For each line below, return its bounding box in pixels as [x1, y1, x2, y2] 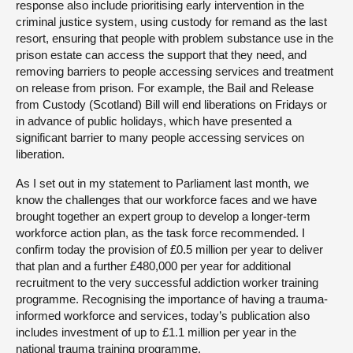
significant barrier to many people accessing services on [16, 130, 304, 144]
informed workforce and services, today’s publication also [16, 308, 310, 322]
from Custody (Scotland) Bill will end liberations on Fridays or [16, 97, 327, 111]
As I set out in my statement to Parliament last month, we [16, 176, 309, 190]
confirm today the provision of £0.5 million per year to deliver [16, 242, 323, 256]
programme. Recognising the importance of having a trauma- [16, 292, 328, 306]
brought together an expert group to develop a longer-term [16, 209, 310, 223]
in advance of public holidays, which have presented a [16, 113, 292, 128]
